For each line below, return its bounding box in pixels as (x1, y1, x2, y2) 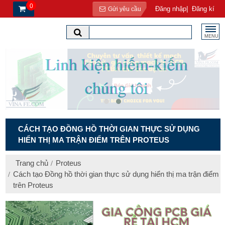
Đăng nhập (155, 5, 186, 13)
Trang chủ (16, 159, 48, 168)
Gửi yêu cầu (106, 5, 141, 13)
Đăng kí (192, 5, 214, 13)
